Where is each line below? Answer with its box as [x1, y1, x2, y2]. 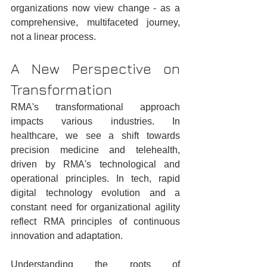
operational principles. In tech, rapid [11, 173, 180, 184]
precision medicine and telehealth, [11, 145, 180, 156]
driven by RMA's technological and [11, 159, 180, 170]
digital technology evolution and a [11, 188, 180, 198]
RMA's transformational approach [11, 102, 180, 113]
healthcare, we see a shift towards [11, 131, 180, 141]
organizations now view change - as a [11, 3, 180, 14]
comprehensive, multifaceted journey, [11, 17, 180, 28]
